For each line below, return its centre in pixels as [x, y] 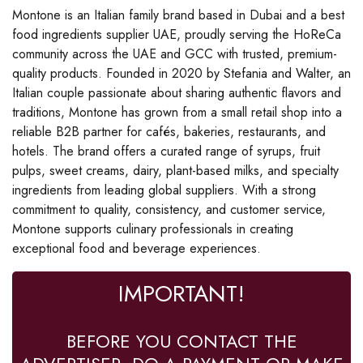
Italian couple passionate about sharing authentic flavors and [177, 93]
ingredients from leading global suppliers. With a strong [164, 190]
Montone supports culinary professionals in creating [153, 229]
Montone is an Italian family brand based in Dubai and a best [178, 15]
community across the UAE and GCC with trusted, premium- [175, 54]
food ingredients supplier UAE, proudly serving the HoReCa [177, 35]
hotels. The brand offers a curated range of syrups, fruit [166, 152]
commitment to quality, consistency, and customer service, [169, 210]
